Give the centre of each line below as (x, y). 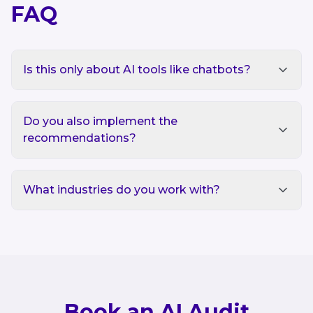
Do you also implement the (100, 121)
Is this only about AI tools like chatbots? (137, 70)
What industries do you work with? (122, 190)
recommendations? (80, 138)
